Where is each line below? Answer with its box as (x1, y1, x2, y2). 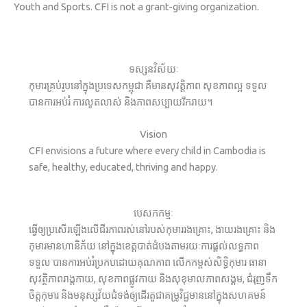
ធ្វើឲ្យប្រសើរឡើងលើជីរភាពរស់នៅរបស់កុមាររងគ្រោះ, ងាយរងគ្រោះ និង (28, 223, 275, 236)
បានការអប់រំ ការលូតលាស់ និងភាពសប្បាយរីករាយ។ (28, 95, 213, 108)
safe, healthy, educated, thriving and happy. (28, 161, 218, 173)
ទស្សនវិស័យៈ (128, 62, 179, 75)
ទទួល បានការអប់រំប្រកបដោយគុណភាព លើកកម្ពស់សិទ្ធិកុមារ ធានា (28, 256, 267, 269)
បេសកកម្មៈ (134, 207, 173, 219)
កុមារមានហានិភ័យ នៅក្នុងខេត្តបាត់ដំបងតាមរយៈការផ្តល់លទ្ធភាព (28, 240, 259, 252)
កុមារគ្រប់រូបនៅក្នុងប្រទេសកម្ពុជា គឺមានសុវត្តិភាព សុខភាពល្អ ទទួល (28, 79, 267, 91)
